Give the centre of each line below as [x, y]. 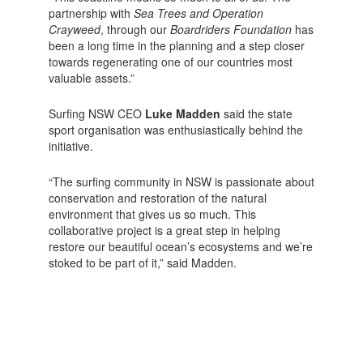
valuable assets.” [91, 77]
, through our [135, 29]
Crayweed [74, 29]
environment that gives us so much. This [152, 214]
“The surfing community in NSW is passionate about [181, 181]
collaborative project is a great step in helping [164, 230]
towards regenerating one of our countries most [170, 61]
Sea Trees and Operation [198, 13]
